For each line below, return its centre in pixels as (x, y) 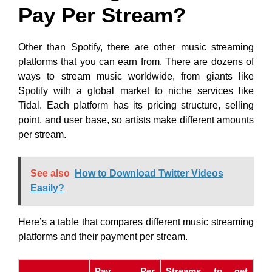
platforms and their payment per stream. (103, 236)
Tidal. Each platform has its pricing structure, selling (136, 105)
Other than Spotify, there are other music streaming (136, 47)
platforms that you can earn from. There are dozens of (136, 62)
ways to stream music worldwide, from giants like (136, 76)
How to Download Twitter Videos (149, 173)
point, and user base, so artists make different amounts (136, 120)
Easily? (47, 188)
